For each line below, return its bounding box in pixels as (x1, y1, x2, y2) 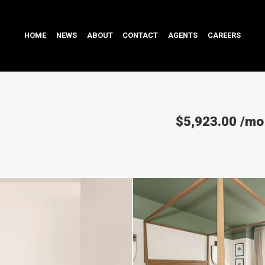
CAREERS (207, 31, 241, 40)
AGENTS (168, 31, 198, 40)
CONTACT (122, 31, 159, 40)
